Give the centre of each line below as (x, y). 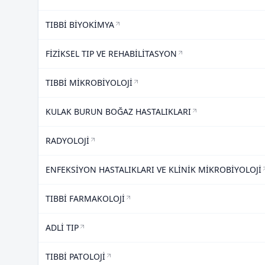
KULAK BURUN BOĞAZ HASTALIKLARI (118, 112)
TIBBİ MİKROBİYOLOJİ (89, 83)
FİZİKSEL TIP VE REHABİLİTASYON (111, 54)
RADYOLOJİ (67, 140)
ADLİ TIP (62, 227)
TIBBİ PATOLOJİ (75, 256)
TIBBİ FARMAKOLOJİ (85, 198)
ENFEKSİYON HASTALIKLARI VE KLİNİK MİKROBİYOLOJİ (153, 169)
